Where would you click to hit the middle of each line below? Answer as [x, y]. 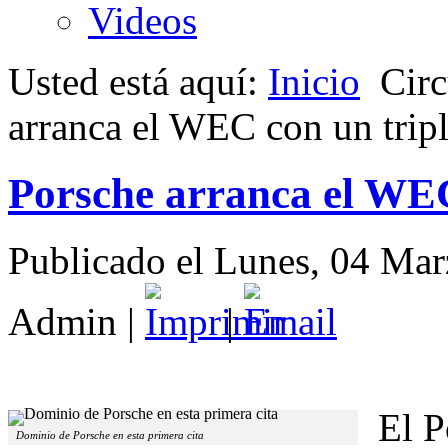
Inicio [314, 81]
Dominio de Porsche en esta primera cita [110, 435]
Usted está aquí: [138, 81]
